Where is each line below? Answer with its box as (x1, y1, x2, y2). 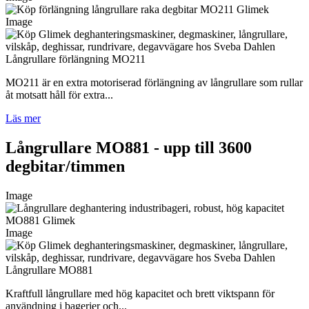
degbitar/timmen (6, 157, 125, 176)
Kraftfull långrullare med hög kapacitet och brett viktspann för (6, 288, 275, 300)
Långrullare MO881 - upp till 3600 (6, 139, 252, 157)
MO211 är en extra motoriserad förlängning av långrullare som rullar (6, 77, 303, 89)
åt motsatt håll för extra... (6, 89, 113, 101)
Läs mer (6, 112, 41, 125)
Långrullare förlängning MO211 (6, 53, 146, 66)
